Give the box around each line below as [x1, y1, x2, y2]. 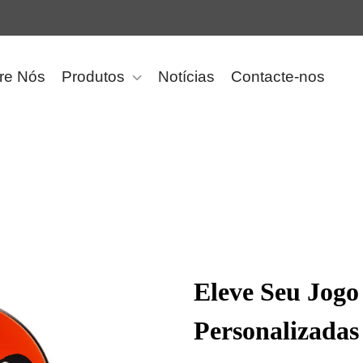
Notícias [158, 68, 215, 85]
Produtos [62, 68, 125, 85]
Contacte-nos [231, 68, 325, 85]
